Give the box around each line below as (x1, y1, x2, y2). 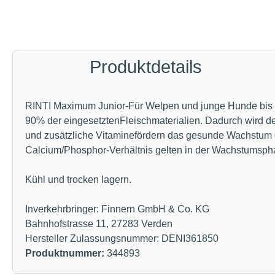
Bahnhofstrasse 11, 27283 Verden (25, 219, 172, 229)
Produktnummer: (25, 248, 107, 258)
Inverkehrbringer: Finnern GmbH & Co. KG (25, 204, 209, 214)
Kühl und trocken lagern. (25, 174, 131, 185)
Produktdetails (89, 57, 202, 77)
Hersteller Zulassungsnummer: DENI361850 (25, 233, 219, 244)
